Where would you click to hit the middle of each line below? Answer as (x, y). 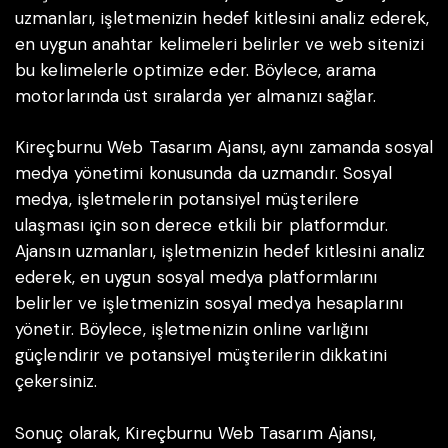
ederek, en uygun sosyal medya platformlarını (196, 277)
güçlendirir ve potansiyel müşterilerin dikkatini (201, 355)
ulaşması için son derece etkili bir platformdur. (201, 225)
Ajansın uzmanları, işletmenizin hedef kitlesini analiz (220, 251)
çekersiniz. (56, 381)
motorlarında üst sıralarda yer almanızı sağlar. (195, 95)
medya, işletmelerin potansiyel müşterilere (187, 199)
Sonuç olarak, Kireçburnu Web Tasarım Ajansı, (196, 432)
